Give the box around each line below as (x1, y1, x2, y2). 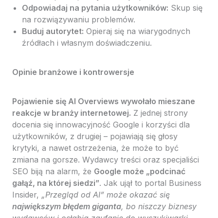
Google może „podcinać (93, 166, 185, 177)
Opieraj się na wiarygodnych (83, 26, 190, 36)
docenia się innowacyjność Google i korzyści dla (12, 120, 190, 130)
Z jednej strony (130, 108, 188, 118)
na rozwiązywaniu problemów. (21, 15, 135, 25)
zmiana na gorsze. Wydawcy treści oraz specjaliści (12, 155, 199, 165)
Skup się (168, 3, 202, 13)
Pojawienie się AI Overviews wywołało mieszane (12, 96, 195, 107)
